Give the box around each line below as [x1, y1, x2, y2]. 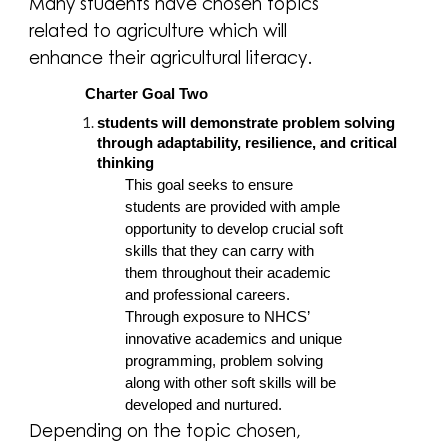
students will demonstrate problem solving [97, 114, 396, 131]
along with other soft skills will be [125, 374, 337, 391]
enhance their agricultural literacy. [29, 44, 313, 69]
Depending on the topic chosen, [29, 418, 302, 443]
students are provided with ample [125, 198, 341, 215]
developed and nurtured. [125, 396, 287, 413]
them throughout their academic [125, 264, 332, 281]
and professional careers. [125, 286, 291, 303]
